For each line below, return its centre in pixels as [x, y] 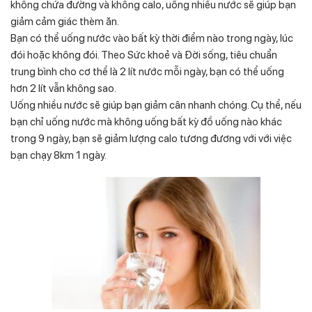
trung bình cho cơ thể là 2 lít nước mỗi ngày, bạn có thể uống [147, 71]
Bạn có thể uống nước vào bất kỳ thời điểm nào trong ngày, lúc [152, 38]
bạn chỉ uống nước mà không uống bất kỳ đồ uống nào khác [146, 122]
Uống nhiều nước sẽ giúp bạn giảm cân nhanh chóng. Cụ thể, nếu [156, 105]
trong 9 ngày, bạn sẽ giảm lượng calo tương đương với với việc [151, 138]
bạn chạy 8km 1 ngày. [58, 155]
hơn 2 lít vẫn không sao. [63, 88]
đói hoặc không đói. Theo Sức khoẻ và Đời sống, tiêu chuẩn [144, 55]
